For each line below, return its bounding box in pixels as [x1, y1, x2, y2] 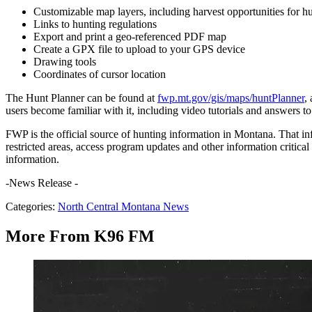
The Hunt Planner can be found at [6, 92, 157, 104]
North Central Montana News [58, 201, 189, 213]
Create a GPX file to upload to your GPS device [33, 43, 245, 56]
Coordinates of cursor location [33, 68, 166, 81]
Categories [6, 201, 52, 213]
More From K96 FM [6, 227, 155, 246]
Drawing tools [33, 56, 96, 68]
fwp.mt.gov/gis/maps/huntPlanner [157, 92, 304, 104]
